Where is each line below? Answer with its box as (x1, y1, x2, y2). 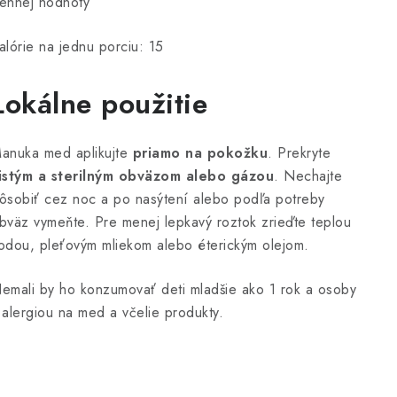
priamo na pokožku (132, 143, 268, 163)
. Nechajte (274, 166, 342, 186)
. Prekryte (268, 143, 331, 163)
